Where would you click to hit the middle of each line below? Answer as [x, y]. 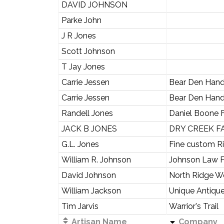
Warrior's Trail [193, 206]
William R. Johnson [96, 160]
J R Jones [78, 36]
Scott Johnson [88, 51]
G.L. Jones [80, 144]
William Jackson [91, 191]
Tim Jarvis [80, 206]
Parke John [81, 20]
